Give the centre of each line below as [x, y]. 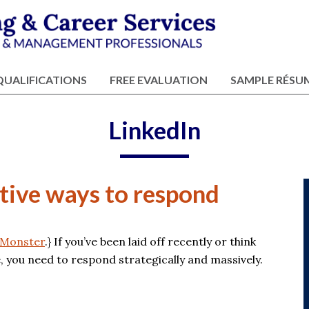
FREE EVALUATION [158, 80]
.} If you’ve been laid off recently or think [150, 241]
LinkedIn [154, 130]
